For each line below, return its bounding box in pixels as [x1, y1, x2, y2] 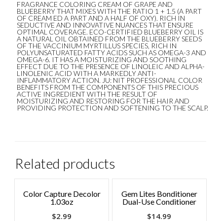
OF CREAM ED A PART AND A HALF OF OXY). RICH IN [16, 14, 185, 23]
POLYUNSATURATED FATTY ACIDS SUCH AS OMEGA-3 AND [16, 48, 206, 57]
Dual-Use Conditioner [122, 197, 196, 207]
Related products [15, 155, 115, 172]
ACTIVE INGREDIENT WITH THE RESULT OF [16, 90, 157, 99]
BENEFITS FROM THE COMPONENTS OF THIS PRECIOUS [16, 83, 198, 92]
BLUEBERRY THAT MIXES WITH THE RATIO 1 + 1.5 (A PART [16, 7, 202, 16]
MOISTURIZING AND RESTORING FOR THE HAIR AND [16, 97, 189, 106]
